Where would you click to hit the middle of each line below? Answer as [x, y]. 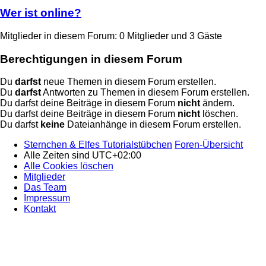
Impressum [47, 198]
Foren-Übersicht [209, 145]
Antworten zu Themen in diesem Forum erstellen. [145, 93]
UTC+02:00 [117, 156]
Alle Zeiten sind [58, 156]
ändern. [217, 103]
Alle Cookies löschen [69, 166]
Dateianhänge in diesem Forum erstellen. [153, 125]
